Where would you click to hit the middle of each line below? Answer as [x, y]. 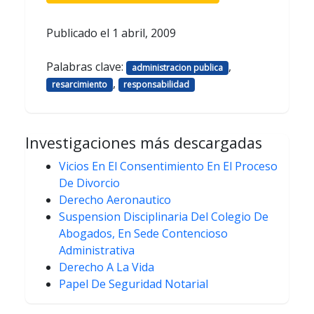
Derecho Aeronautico [115, 200]
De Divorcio [89, 183]
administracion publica [177, 67]
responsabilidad [157, 84]
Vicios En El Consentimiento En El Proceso [168, 166]
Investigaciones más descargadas [144, 143]
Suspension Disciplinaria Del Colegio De [164, 217]
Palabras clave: [86, 66]
